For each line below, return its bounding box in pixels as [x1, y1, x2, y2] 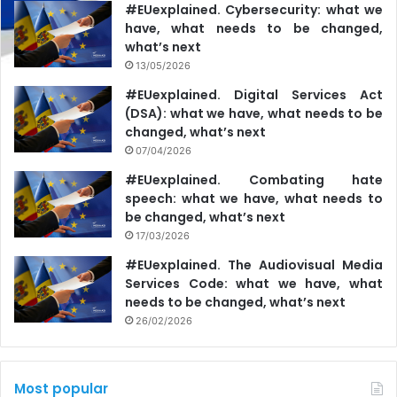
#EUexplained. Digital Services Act [125, 85, 383, 104]
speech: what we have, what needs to [125, 189, 383, 207]
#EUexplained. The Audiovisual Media [125, 255, 383, 274]
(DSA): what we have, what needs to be [125, 104, 383, 122]
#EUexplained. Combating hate [125, 170, 383, 189]
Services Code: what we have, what [125, 274, 383, 292]
